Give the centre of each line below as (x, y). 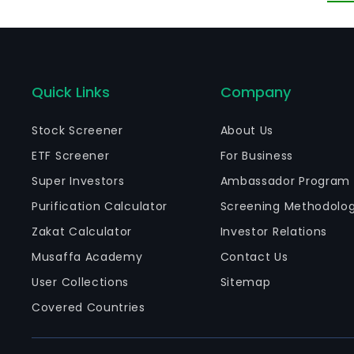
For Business (256, 156)
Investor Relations (274, 232)
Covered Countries (88, 307)
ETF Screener (71, 156)
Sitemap (245, 282)
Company (255, 92)
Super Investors (78, 181)
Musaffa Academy (87, 257)
